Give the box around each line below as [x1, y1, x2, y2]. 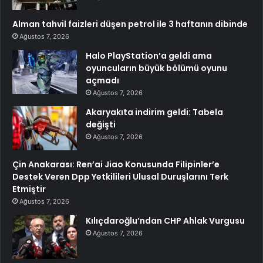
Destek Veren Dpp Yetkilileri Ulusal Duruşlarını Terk [12, 171, 228, 183]
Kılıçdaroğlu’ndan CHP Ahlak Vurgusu [86, 215, 245, 227]
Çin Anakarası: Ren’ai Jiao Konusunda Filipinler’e [12, 159, 220, 171]
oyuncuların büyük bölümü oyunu [86, 62, 227, 75]
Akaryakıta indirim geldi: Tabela [86, 106, 223, 119]
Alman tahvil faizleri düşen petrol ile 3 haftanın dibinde [12, 18, 248, 31]
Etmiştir [12, 183, 46, 195]
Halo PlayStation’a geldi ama [86, 50, 212, 62]
